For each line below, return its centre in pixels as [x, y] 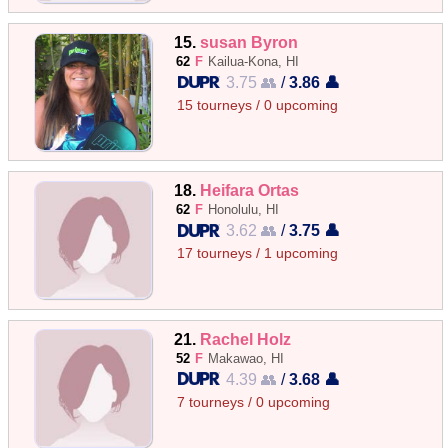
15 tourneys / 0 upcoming [258, 105]
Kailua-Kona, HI [254, 61]
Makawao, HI [246, 358]
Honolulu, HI [244, 210]
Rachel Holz [246, 338]
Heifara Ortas [250, 190]
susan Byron [249, 42]
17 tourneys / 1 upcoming [258, 254]
